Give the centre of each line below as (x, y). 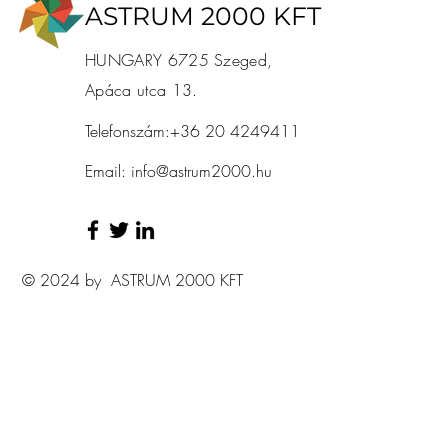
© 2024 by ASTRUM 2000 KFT (132, 280)
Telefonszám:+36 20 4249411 (192, 131)
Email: (108, 171)
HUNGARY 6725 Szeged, (179, 60)
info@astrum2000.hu (201, 171)
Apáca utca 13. (141, 90)
